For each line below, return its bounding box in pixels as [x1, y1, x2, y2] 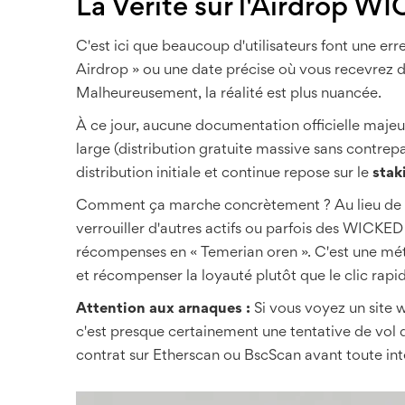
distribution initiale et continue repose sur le [76, 166, 372, 181]
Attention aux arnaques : [76, 302, 250, 316]
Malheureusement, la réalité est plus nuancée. [76, 87, 381, 101]
